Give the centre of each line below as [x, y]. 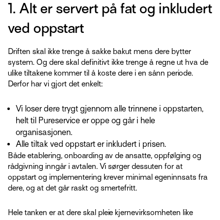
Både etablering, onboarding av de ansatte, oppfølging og [105, 156]
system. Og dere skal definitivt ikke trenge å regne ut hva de [108, 63]
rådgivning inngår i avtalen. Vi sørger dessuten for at [95, 167]
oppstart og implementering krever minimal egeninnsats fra [108, 178]
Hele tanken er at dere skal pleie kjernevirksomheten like [100, 213]
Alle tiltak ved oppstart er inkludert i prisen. [92, 144]
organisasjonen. [44, 133]
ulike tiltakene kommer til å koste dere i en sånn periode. [100, 73]
